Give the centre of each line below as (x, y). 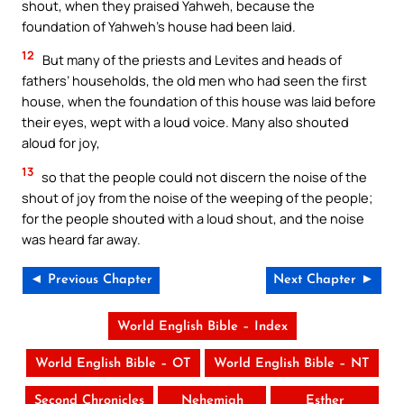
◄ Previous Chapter (91, 280)
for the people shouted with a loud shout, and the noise (193, 218)
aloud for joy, (61, 143)
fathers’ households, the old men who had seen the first (194, 81)
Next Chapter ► (324, 280)
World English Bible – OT (113, 364)
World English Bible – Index (202, 327)
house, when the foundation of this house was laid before (199, 101)
